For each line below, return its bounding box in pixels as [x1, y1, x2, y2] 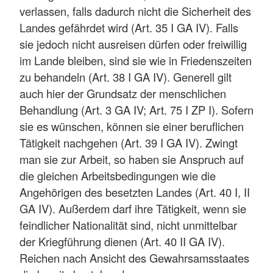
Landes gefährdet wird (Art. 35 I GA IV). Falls [19, 19, 238, 35]
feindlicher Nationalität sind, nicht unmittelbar [19, 216, 237, 233]
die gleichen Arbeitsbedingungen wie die [19, 167, 216, 183]
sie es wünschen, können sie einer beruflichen [19, 118, 244, 134]
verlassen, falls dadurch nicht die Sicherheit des [19, 2, 251, 19]
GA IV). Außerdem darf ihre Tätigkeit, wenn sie [19, 200, 246, 216]
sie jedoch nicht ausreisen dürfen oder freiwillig [19, 35, 247, 52]
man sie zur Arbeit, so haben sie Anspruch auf [19, 151, 244, 167]
